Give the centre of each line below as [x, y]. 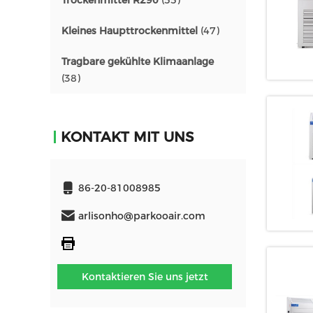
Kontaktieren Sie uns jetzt [145, 277]
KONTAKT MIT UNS [127, 137]
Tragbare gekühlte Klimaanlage [138, 61]
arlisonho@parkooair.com [142, 216]
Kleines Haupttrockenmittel [130, 31]
